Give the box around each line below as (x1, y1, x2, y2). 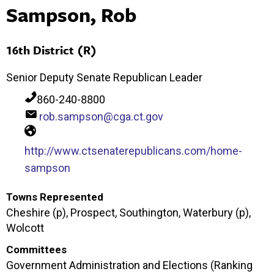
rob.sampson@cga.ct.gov (39, 109, 163, 123)
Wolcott (6, 221, 44, 234)
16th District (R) (6, 41, 97, 58)
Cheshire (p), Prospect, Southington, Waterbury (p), (6, 206, 251, 219)
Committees (6, 243, 67, 256)
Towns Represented (6, 190, 103, 203)
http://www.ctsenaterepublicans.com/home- (24, 144, 242, 157)
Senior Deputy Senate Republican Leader (6, 70, 202, 84)
